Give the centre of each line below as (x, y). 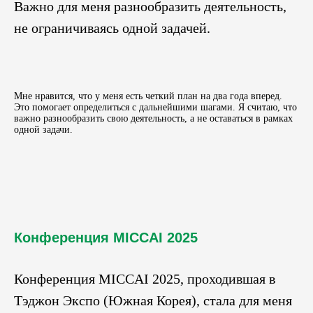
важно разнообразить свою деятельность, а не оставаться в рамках (153, 118)
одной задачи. (43, 129)
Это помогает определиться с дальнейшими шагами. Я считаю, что (155, 107)
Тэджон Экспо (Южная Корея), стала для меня (153, 300)
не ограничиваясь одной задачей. (112, 28)
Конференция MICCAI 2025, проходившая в (145, 278)
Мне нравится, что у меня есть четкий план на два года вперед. (148, 96)
